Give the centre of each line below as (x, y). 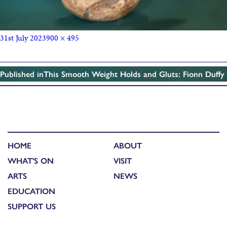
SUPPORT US (32, 206)
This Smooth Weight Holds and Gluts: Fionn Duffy (134, 73)
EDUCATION (31, 191)
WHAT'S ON (31, 161)
